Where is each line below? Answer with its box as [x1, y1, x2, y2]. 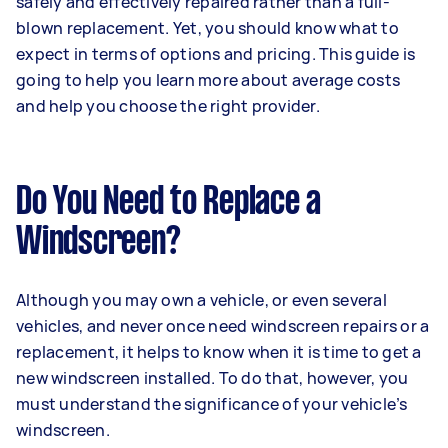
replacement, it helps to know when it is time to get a [16, 341, 422, 363]
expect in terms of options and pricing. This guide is [16, 43, 416, 65]
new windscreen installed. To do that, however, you [16, 367, 409, 389]
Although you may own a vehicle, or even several [16, 289, 387, 311]
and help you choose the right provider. [16, 95, 320, 117]
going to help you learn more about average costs [16, 69, 400, 91]
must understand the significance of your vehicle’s [16, 393, 408, 415]
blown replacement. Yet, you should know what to [16, 17, 399, 39]
